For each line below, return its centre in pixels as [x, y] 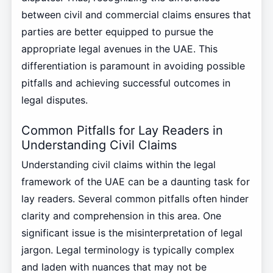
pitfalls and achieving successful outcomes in [126, 83]
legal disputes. [54, 100]
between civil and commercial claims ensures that [136, 15]
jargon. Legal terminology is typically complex [128, 250]
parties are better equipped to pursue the [117, 32]
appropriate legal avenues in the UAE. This [119, 49]
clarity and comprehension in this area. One [121, 216]
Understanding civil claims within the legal [118, 165]
